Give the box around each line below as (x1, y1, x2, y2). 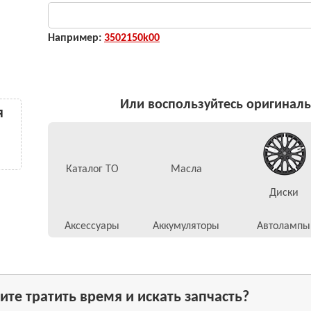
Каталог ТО (65, 164, 119, 175)
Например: (48, 33, 104, 44)
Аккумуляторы (153, 221, 219, 232)
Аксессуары (65, 221, 119, 232)
